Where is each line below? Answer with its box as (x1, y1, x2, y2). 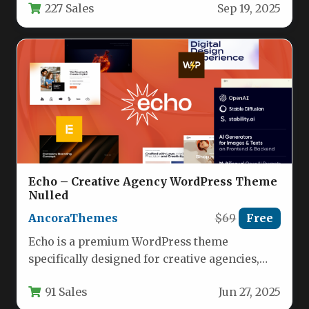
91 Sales (45, 284, 88, 299)
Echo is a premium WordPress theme (28, 235, 228, 249)
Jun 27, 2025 (219, 285, 281, 299)
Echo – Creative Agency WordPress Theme (28, 175, 277, 189)
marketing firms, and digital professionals (28, 270, 259, 283)
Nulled (28, 188, 68, 203)
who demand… (28, 287, 107, 301)
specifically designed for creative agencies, (28, 252, 259, 266)
